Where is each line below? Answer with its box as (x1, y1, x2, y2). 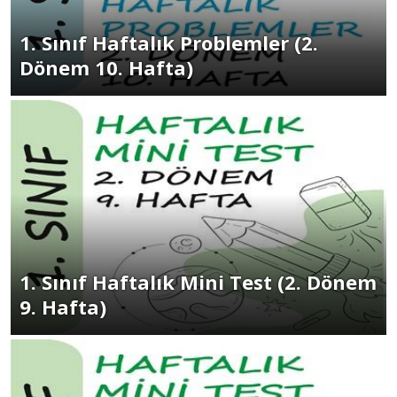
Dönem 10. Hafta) (19, 54, 193, 81)
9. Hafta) (19, 293, 106, 320)
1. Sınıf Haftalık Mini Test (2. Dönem (19, 269, 377, 295)
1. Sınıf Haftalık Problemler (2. (19, 29, 318, 56)
